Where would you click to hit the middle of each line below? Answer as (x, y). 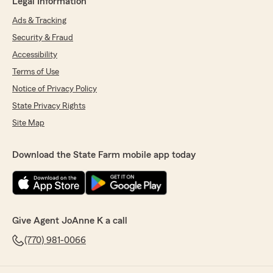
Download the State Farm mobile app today (104, 155)
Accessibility (35, 55)
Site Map (28, 123)
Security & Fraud (43, 38)
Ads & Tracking (39, 21)
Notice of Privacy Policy (55, 89)
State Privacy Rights (49, 106)
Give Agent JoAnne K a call (70, 221)
